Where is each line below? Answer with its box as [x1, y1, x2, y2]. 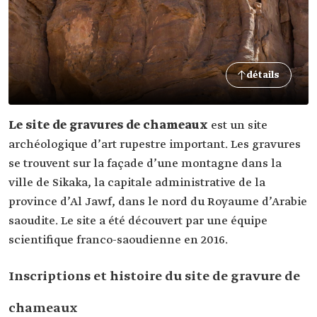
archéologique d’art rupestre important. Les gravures [8, 137, 301, 152]
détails [246, 69, 279, 81]
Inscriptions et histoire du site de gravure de [8, 268, 300, 285]
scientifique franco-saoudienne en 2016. [8, 233, 228, 248]
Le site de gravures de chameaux [8, 118, 211, 133]
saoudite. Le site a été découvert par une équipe [8, 214, 267, 229]
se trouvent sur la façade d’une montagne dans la [8, 156, 282, 171]
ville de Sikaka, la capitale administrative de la [8, 175, 265, 190]
